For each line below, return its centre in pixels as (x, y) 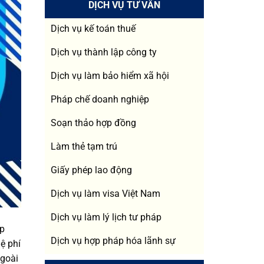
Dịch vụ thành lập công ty (104, 52)
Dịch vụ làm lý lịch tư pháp (106, 217)
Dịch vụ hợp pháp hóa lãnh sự (113, 240)
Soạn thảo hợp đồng (93, 123)
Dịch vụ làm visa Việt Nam (105, 193)
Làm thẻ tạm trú (84, 146)
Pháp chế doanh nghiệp (100, 99)
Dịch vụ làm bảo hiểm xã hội (110, 75)
